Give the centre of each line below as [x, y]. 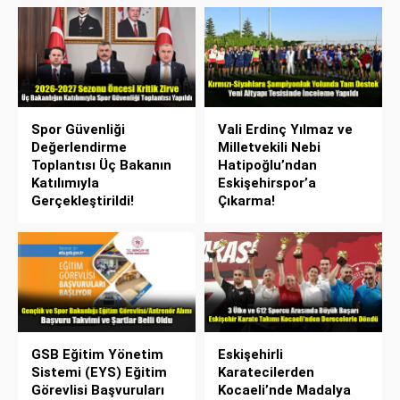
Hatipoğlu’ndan [267, 165]
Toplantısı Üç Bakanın [101, 165]
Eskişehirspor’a [267, 183]
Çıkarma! [246, 200]
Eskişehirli [250, 354]
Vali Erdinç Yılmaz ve [285, 129]
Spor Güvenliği [78, 129]
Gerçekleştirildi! [83, 200]
